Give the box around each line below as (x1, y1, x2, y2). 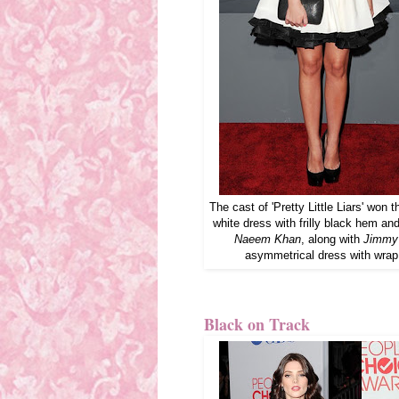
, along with (300, 232, 363, 247)
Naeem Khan (233, 232, 301, 247)
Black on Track (204, 312, 310, 336)
